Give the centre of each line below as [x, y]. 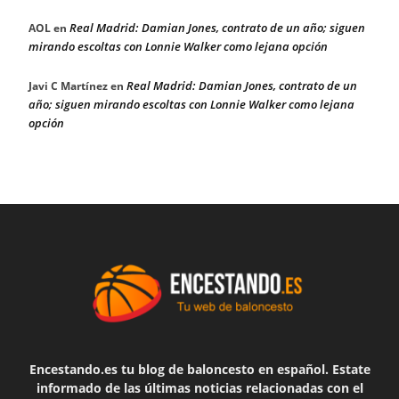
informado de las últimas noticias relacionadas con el [199, 387]
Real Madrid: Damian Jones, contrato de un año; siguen [217, 28]
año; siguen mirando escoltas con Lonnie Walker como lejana [191, 105]
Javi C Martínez [68, 86]
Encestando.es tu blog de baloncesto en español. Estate [199, 369]
